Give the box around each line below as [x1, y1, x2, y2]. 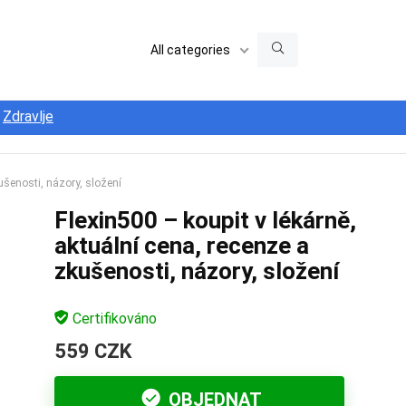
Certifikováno [68, 310, 157, 327]
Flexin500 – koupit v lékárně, [53, 207, 356, 234]
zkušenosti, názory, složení [53, 257, 339, 285]
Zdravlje [3, 108, 53, 125]
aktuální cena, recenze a [53, 232, 309, 259]
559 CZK [53, 340, 131, 362]
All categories [150, 43, 230, 57]
